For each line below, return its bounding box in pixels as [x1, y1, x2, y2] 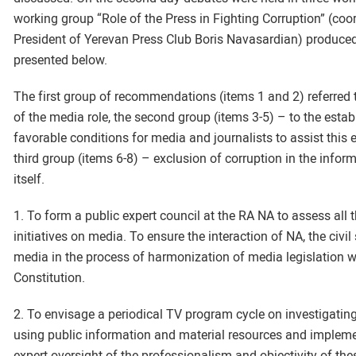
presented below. [14, 52, 107, 68]
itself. [14, 172, 44, 187]
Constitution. [14, 270, 85, 285]
